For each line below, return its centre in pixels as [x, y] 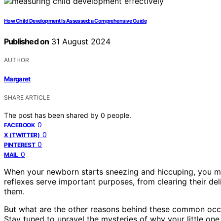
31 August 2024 [80, 42]
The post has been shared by [52, 115]
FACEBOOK [19, 125]
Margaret [17, 79]
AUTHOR [17, 60]
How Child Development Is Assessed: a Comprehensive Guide [75, 21]
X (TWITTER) [22, 135]
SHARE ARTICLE [27, 97]
